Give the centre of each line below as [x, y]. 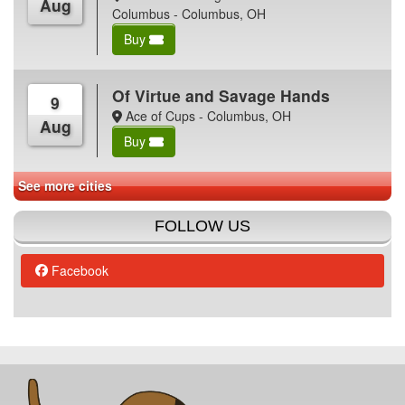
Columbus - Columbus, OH [189, 13]
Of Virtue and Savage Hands [221, 95]
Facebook [78, 270]
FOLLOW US [202, 226]
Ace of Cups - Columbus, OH [206, 115]
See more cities [66, 186]
